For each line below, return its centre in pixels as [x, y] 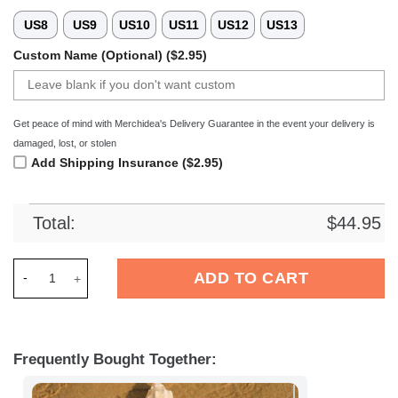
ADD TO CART [251, 278]
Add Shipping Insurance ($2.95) [127, 162]
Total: [55, 223]
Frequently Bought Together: [115, 359]
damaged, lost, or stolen [65, 143]
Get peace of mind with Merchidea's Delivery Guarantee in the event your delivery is [194, 123]
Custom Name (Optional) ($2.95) [110, 56]
